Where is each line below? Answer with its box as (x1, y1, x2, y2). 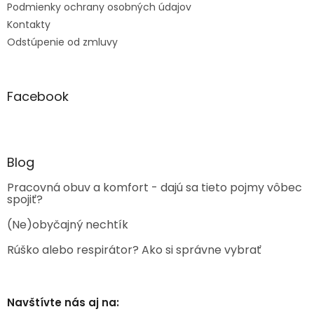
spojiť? (7, 191, 43, 208)
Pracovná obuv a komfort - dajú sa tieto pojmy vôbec (7, 179, 302, 196)
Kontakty (7, 18, 50, 32)
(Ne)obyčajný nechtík (7, 217, 128, 233)
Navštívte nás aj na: (7, 295, 119, 310)
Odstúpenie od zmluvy (7, 35, 118, 50)
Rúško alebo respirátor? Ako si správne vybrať (7, 242, 261, 259)
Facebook (7, 88, 69, 106)
